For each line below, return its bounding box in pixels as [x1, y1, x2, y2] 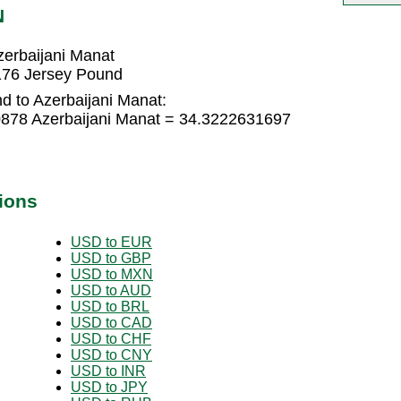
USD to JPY [71, 379, 148, 395]
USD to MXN [71, 266, 153, 282]
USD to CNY [71, 346, 152, 363]
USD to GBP [71, 250, 151, 266]
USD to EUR [71, 234, 152, 250]
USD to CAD [71, 314, 152, 330]
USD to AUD [71, 282, 151, 298]
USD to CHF [71, 330, 151, 346]
